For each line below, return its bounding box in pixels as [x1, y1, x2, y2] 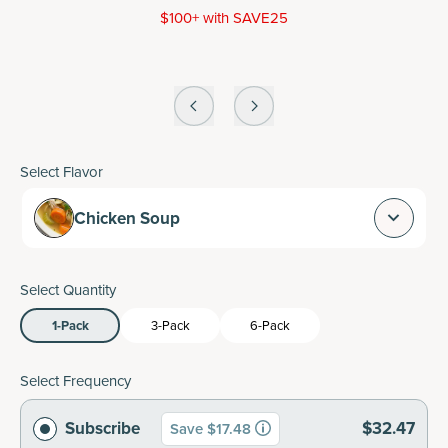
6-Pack [250, 316, 290, 335]
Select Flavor [20, 161, 103, 183]
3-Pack [150, 316, 190, 335]
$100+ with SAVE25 [160, 7, 288, 29]
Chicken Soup [74, 205, 180, 231]
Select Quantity [20, 279, 116, 301]
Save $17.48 [169, 418, 251, 440]
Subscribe [65, 416, 140, 441]
